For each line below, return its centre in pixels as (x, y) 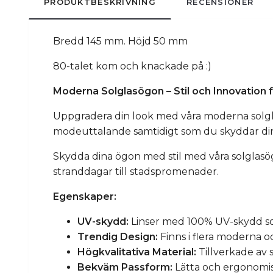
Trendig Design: (118, 237)
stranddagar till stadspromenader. (136, 172)
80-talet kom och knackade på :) (132, 66)
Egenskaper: (85, 197)
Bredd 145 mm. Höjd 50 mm (120, 41)
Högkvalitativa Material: (137, 252)
